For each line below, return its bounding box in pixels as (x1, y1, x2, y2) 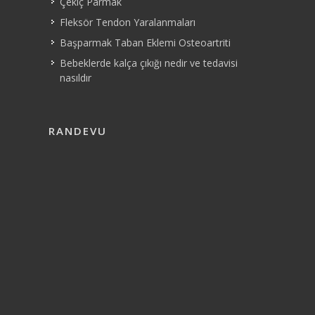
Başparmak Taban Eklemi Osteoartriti (60, 36, 231, 49)
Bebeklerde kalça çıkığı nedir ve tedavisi (60, 56, 238, 70)
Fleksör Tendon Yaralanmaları (60, 15, 195, 29)
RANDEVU (49, 124, 107, 138)
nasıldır (60, 71, 91, 84)
